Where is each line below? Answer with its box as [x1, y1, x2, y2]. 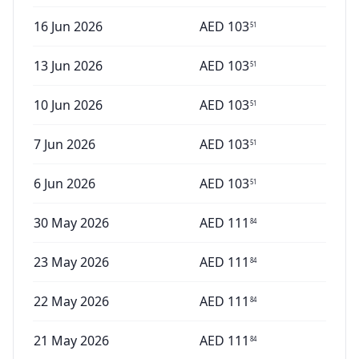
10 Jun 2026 [34, 96, 103, 114]
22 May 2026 [34, 292, 109, 310]
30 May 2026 [34, 214, 109, 232]
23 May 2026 [34, 253, 109, 271]
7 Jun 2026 [34, 135, 95, 153]
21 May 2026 [34, 332, 109, 349]
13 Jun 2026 [34, 57, 103, 75]
